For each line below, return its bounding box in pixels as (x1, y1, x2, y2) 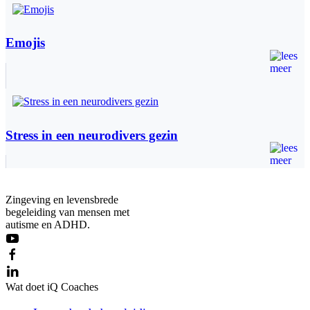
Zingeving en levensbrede (6, 194, 118, 206)
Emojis (6, 35, 45, 51)
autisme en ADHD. (6, 219, 90, 231)
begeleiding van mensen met (6, 206, 129, 219)
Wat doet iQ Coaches (6, 281, 98, 293)
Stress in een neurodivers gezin (6, 127, 178, 143)
